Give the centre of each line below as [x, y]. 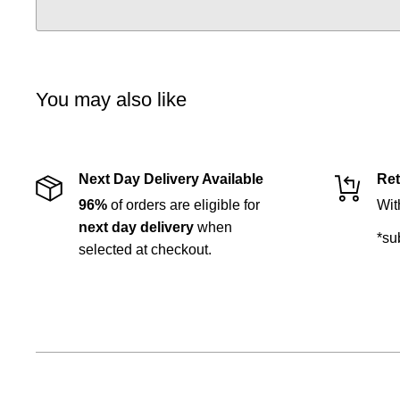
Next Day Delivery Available [171, 179]
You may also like [111, 100]
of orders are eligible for [183, 205]
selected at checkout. [145, 250]
